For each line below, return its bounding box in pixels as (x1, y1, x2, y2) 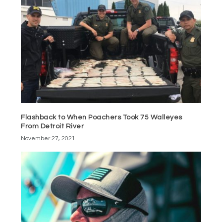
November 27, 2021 (21, 135, 76, 142)
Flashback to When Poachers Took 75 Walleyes (21, 113, 182, 121)
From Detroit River (21, 122, 84, 130)
